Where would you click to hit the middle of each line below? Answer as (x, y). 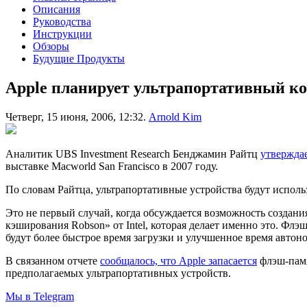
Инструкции (62, 34)
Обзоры (51, 46)
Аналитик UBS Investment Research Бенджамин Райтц (133, 153)
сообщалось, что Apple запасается (179, 260)
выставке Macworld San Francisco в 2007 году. (112, 166)
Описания (57, 9)
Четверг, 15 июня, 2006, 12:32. (76, 116)
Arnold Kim (175, 116)
